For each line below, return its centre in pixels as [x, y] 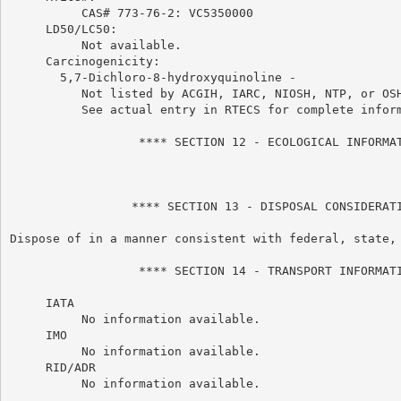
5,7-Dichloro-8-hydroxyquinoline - [153, 77]
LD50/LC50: [63, 29]
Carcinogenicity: [85, 61]
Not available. [95, 45]
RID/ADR [52, 367]
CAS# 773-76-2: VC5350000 [131, 13]
